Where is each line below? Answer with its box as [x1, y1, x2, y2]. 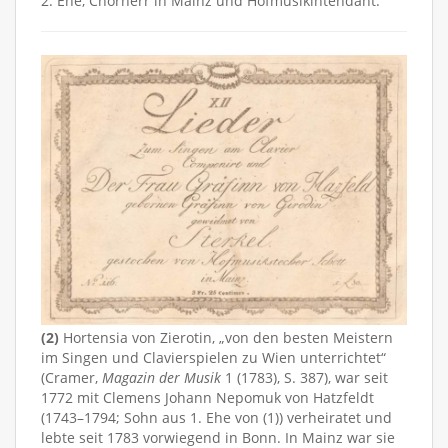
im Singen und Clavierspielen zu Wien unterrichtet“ [41, 347, 386, 367]
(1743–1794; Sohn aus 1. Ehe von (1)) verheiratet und [41, 407, 392, 427]
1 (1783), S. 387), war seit [221, 367, 388, 387]
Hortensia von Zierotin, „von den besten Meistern [59, 327, 393, 347]
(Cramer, [41, 367, 102, 387]
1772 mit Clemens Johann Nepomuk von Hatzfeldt [41, 387, 374, 407]
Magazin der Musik [102, 367, 221, 387]
